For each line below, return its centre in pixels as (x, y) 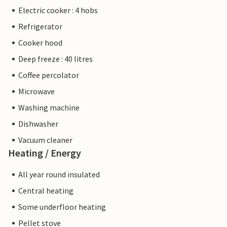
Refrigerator (40, 27)
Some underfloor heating (62, 207)
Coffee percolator (49, 75)
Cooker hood (40, 43)
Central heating (46, 191)
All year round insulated (59, 175)
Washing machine (49, 108)
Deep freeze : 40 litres (55, 59)
